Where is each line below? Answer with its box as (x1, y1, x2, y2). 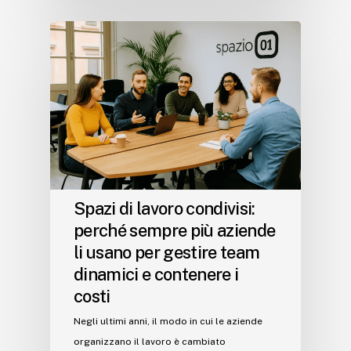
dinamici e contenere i (74, 263, 239, 284)
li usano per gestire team (74, 241, 260, 262)
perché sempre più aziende (74, 219, 276, 241)
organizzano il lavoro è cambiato (74, 335, 226, 347)
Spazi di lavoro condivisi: (74, 197, 255, 219)
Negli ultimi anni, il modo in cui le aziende (74, 315, 262, 327)
